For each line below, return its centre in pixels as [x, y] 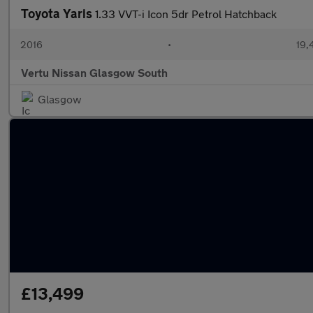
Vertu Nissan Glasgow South [94, 72]
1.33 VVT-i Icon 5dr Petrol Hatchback [186, 14]
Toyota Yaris [58, 13]
